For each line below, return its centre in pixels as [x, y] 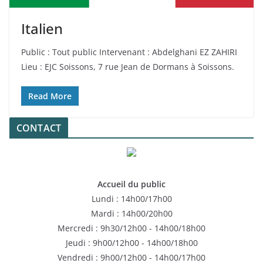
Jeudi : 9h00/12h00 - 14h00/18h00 [131, 242]
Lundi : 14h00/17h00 [131, 198]
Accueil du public [131, 184]
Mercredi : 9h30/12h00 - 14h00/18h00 [131, 228]
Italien [42, 28]
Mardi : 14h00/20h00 [131, 213]
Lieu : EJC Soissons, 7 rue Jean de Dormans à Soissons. [128, 66]
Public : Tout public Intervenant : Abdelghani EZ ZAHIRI [129, 52]
